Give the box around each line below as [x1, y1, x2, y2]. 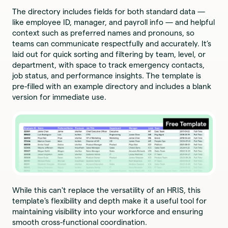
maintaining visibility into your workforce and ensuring [12, 207, 204, 216]
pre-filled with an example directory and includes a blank [12, 82, 212, 91]
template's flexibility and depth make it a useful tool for [12, 196, 207, 205]
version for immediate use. [12, 93, 107, 102]
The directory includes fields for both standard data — [12, 7, 206, 16]
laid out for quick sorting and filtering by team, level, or [12, 50, 206, 59]
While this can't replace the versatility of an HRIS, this [12, 185, 201, 194]
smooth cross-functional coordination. [12, 217, 148, 226]
